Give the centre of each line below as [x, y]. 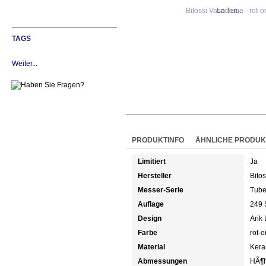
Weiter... [25, 63]
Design [150, 218]
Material [151, 247]
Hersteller [155, 175]
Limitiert [152, 161]
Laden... [230, 10]
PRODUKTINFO [158, 140]
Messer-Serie [161, 190]
